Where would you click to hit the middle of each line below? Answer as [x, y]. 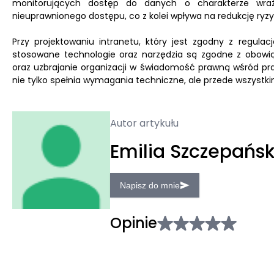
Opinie [134, 223]
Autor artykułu [144, 123]
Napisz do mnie [150, 185]
